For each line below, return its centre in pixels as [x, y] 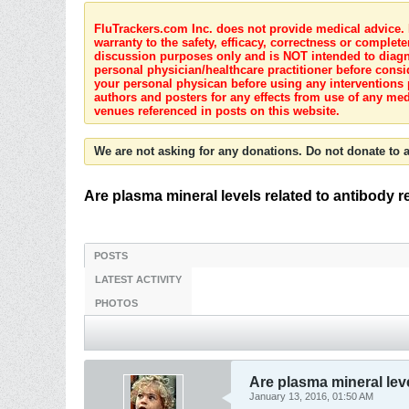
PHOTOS [116, 303]
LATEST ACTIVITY [138, 279]
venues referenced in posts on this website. [217, 111]
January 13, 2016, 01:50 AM [311, 396]
